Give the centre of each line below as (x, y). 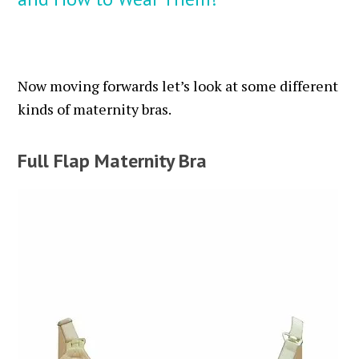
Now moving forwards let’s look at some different (178, 85)
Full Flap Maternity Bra (113, 160)
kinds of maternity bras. (95, 109)
